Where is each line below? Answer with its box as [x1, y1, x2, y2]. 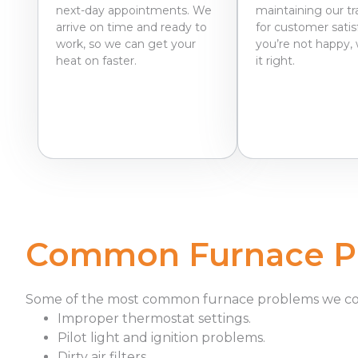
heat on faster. [56, 53, 137, 68]
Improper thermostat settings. [58, 310, 254, 326]
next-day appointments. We [56, 2, 212, 18]
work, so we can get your [56, 36, 196, 51]
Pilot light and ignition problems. [58, 329, 268, 345]
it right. [256, 53, 295, 68]
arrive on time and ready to [56, 19, 207, 34]
